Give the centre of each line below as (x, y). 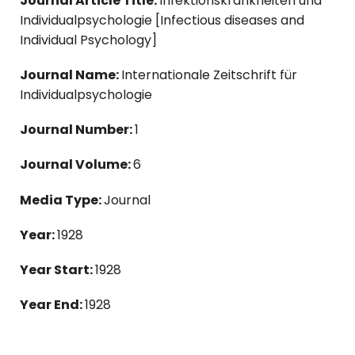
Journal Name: (71, 75)
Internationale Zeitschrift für (209, 75)
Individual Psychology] (88, 40)
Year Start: (57, 269)
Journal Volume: (76, 165)
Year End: (52, 305)
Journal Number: (77, 130)
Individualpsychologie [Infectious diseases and (162, 20)
